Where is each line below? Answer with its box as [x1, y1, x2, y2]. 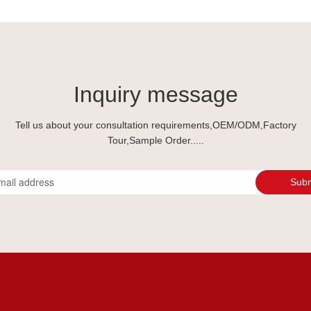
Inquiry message [73, 82, 238, 108]
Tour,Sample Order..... [107, 134, 204, 146]
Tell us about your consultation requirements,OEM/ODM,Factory [15, 119, 296, 131]
